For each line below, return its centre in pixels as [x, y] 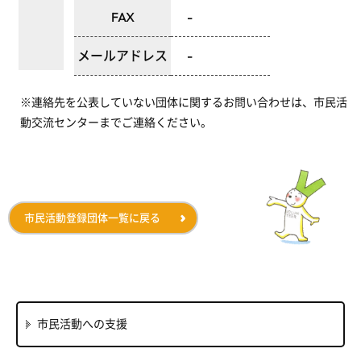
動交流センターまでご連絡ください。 [116, 122]
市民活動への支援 [82, 324]
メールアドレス [122, 56]
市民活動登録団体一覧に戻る [92, 218]
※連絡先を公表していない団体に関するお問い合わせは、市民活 [184, 102]
